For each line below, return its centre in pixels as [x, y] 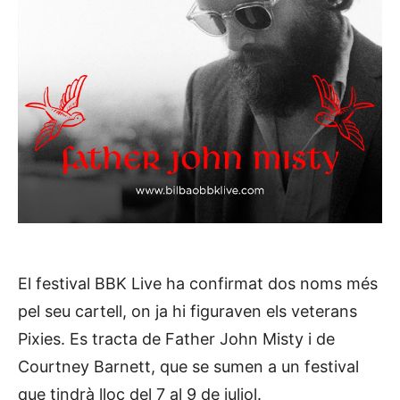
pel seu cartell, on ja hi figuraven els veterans [187, 311]
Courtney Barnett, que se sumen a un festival [188, 367]
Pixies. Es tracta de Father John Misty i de [176, 339]
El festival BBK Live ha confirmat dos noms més [198, 283]
